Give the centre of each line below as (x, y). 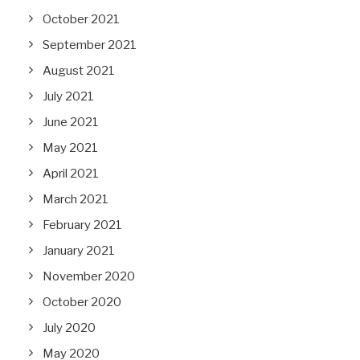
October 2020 (82, 302)
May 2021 (70, 148)
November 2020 (89, 276)
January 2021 (79, 251)
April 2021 (71, 174)
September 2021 (90, 45)
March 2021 (76, 199)
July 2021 (68, 96)
